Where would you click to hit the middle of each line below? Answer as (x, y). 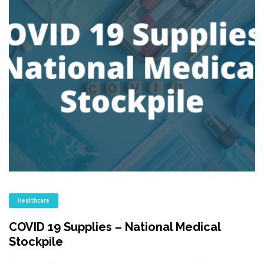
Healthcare (34, 201)
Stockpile (36, 242)
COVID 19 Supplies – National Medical (115, 227)
